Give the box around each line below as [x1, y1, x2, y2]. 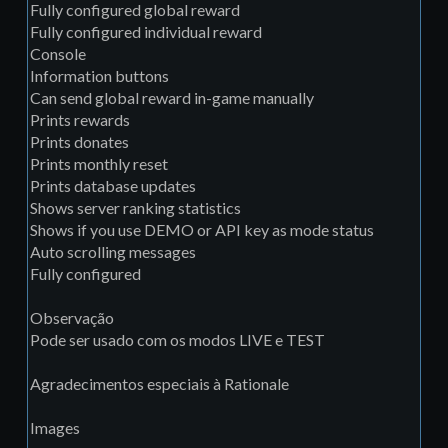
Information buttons [30, 66, 169, 86]
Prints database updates [30, 176, 196, 196]
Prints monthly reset [30, 154, 168, 174]
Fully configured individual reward [30, 22, 262, 42]
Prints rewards [30, 110, 130, 130]
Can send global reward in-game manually [30, 88, 314, 108]
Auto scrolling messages [30, 242, 196, 262]
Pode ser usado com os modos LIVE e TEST [30, 330, 325, 350]
